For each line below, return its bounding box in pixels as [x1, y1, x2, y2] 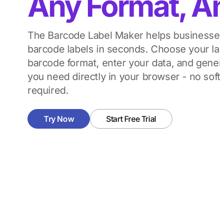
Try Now [44, 113, 74, 124]
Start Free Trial [106, 113, 156, 124]
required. [27, 84, 69, 96]
